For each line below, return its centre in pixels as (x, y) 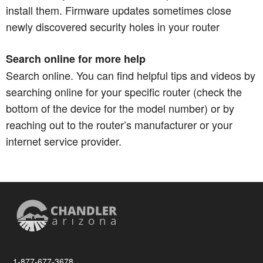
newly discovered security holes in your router (113, 26)
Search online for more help (76, 58)
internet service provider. (64, 141)
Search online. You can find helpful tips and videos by (131, 75)
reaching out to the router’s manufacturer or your (119, 124)
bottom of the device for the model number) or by (120, 108)
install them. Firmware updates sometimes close (119, 10)
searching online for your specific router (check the (124, 91)
